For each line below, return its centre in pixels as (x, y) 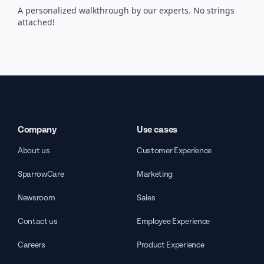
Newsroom (37, 198)
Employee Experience (173, 222)
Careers (32, 245)
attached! (36, 22)
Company (37, 130)
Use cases (157, 130)
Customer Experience (174, 151)
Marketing (155, 174)
